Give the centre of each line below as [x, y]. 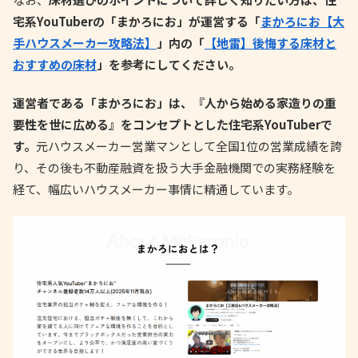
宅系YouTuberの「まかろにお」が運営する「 [137, 21]
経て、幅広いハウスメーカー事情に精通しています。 [156, 189]
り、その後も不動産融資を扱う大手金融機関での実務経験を [174, 167]
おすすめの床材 [55, 64]
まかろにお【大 [302, 21]
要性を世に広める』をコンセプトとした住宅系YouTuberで [173, 124]
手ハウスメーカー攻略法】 [85, 42]
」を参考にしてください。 [169, 64]
